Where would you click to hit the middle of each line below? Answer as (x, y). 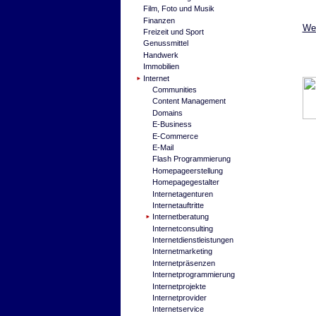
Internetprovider (180, 298)
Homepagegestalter (186, 182)
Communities (175, 89)
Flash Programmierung (192, 159)
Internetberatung (181, 217)
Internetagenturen (183, 194)
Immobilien (162, 67)
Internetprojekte (180, 286)
